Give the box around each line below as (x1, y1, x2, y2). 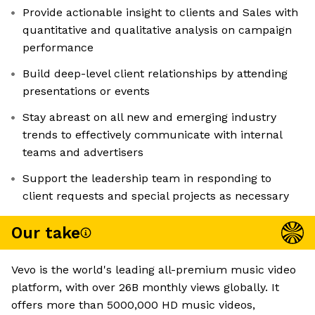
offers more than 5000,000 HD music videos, (11, 298, 255, 312)
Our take (11, 223, 80, 243)
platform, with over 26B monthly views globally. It (11, 281, 279, 295)
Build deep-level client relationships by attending (22, 67, 288, 81)
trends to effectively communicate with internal (22, 128, 283, 142)
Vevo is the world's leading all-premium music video (11, 263, 296, 277)
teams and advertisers (22, 146, 143, 160)
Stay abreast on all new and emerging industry (22, 110, 276, 124)
